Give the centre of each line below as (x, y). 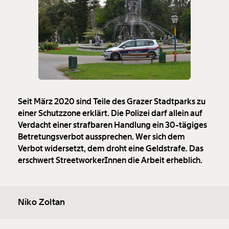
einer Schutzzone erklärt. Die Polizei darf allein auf (110, 113)
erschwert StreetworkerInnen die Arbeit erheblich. (110, 161)
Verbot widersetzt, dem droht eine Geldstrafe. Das (111, 149)
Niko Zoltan (42, 202)
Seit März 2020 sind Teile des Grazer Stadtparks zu (112, 102)
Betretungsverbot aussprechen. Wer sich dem (101, 137)
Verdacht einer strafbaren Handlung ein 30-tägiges (112, 125)
